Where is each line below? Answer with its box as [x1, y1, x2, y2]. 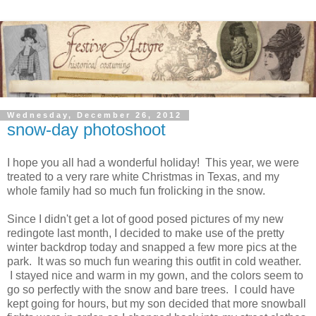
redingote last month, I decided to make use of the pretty [7, 227, 284, 240]
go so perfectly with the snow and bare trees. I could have [7, 284, 295, 296]
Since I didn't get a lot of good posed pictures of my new [7, 213, 284, 226]
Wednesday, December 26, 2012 [7, 111, 182, 120]
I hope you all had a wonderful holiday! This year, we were [7, 157, 299, 169]
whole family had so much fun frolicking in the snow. [7, 185, 265, 197]
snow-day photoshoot [7, 119, 166, 139]
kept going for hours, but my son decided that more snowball [7, 298, 306, 310]
